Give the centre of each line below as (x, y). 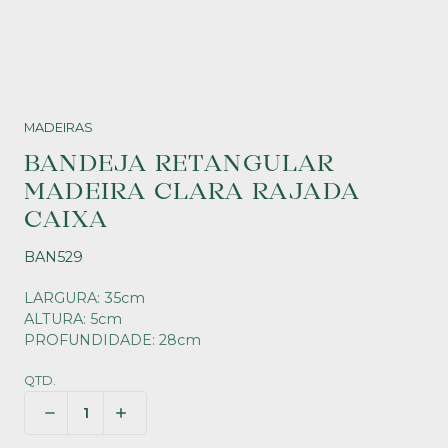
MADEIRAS (58, 127)
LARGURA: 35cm (84, 298)
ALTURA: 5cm (73, 319)
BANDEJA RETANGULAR (179, 164)
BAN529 (53, 257)
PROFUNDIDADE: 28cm (112, 340)
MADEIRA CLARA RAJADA (192, 192)
